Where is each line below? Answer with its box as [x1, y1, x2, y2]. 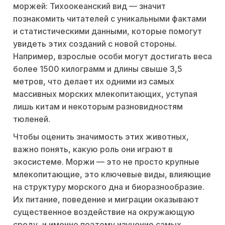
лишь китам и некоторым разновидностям [13, 101, 183, 112]
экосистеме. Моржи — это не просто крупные [13, 157, 199, 167]
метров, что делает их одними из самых [13, 76, 174, 87]
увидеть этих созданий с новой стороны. [13, 39, 177, 49]
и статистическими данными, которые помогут [13, 26, 202, 37]
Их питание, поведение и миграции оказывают [13, 194, 199, 205]
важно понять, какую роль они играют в [13, 144, 173, 155]
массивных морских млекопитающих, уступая [13, 89, 197, 99]
